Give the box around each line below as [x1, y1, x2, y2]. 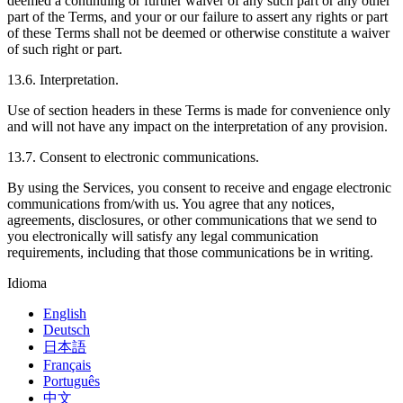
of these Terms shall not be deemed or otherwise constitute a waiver [7, 25, 390, 41]
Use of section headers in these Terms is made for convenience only [7, 103, 390, 119]
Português [43, 373, 100, 390]
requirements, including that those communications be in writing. [7, 245, 373, 261]
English [43, 306, 86, 322]
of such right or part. [7, 41, 122, 58]
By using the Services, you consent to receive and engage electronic [7, 180, 391, 196]
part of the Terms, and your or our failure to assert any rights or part [7, 9, 388, 25]
